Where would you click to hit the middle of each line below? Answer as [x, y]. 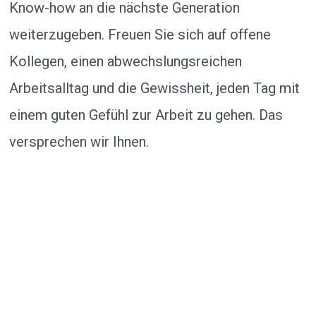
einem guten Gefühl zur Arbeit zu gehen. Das [146, 115]
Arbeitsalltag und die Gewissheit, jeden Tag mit [154, 88]
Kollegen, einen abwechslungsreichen [125, 61]
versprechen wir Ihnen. [79, 141]
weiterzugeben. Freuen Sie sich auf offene [140, 34]
